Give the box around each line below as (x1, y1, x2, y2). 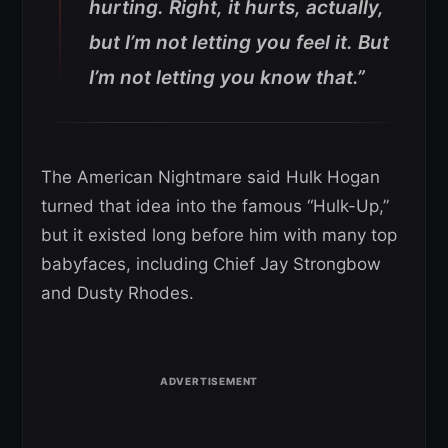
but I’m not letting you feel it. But (89, 31, 389, 54)
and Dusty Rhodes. (41, 283, 194, 303)
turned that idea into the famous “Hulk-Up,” (41, 196, 389, 216)
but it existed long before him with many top (41, 225, 397, 245)
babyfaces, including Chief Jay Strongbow (41, 254, 381, 274)
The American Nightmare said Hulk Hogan (41, 167, 380, 187)
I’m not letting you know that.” (89, 66, 365, 89)
